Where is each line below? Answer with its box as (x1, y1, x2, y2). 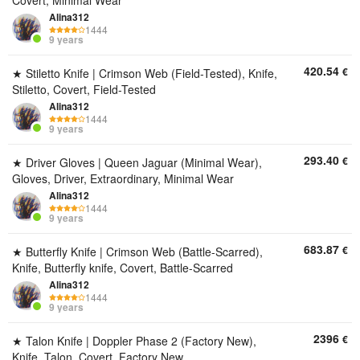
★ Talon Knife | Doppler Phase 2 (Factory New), (12, 333, 256, 349)
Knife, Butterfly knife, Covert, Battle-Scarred (12, 260, 233, 276)
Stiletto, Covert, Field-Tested (12, 81, 156, 97)
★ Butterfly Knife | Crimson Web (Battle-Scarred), (12, 243, 263, 260)
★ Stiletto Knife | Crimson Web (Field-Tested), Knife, (12, 65, 277, 81)
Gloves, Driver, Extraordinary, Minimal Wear (12, 170, 234, 186)
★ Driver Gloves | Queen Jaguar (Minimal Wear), (12, 154, 262, 170)
